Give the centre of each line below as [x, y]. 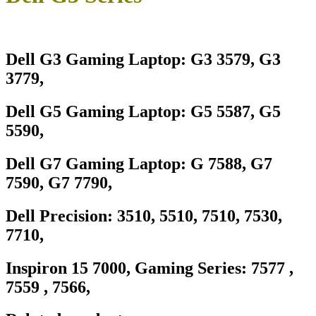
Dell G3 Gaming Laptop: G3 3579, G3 [143, 59]
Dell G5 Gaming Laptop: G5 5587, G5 [143, 111]
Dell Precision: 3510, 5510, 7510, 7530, [144, 215]
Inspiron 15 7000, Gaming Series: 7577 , [150, 268]
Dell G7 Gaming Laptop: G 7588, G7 [139, 163]
